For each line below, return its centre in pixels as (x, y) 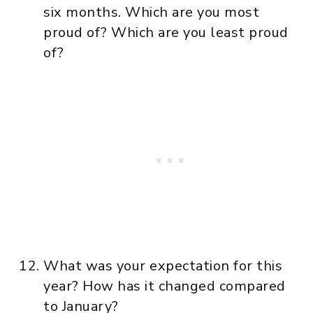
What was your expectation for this (163, 265)
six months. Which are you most (151, 12)
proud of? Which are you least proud (166, 32)
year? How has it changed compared (165, 286)
